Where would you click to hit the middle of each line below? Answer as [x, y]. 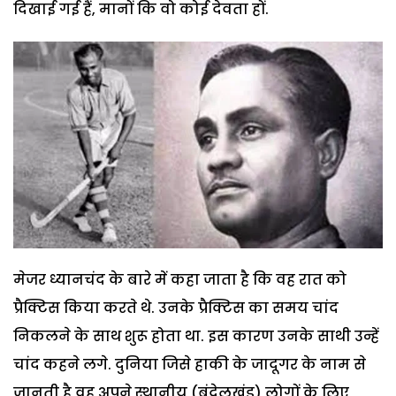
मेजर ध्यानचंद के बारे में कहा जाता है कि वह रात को [180, 280]
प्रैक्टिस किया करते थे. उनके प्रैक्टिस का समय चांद [176, 308]
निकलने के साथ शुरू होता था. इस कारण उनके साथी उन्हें [196, 337]
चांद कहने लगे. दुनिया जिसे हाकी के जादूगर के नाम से [190, 365]
